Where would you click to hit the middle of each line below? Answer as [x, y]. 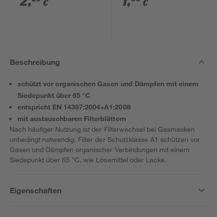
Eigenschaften [36, 190]
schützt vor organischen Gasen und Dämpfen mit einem [108, 84]
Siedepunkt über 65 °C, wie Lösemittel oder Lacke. [88, 160]
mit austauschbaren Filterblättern [72, 118]
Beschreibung [35, 62]
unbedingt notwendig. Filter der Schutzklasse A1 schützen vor [105, 139]
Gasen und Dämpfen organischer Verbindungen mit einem [100, 149]
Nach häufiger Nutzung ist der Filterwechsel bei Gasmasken [102, 129]
